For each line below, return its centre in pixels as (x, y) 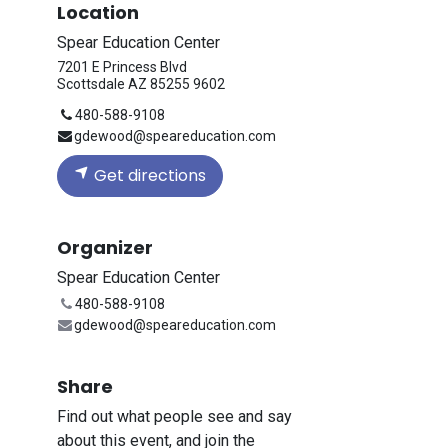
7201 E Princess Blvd (122, 66)
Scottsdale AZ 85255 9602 (141, 83)
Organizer (105, 247)
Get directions (148, 175)
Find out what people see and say (174, 416)
